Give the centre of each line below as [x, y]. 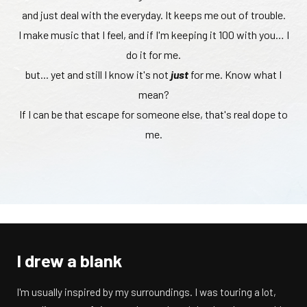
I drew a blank [69, 260]
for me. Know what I [235, 74]
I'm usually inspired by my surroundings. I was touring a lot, [146, 292]
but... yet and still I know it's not [98, 74]
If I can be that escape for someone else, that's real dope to [153, 114]
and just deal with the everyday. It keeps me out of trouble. [153, 14]
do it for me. [153, 54]
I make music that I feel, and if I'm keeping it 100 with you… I [153, 34]
